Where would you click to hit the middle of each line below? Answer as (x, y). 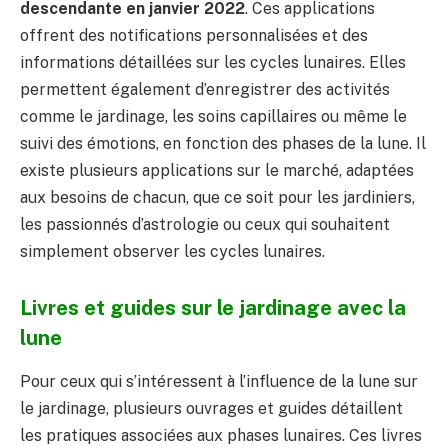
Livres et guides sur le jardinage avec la (213, 307)
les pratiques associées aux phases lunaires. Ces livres (221, 436)
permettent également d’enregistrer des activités (205, 90)
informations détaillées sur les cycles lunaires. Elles (213, 63)
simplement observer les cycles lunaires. (172, 252)
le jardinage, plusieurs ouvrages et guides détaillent (211, 409)
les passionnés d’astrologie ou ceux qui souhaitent (205, 225)
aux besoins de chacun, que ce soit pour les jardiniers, (217, 198)
